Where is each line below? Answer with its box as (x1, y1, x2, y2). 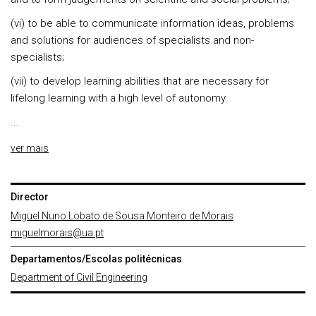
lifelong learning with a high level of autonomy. (11, 92, 228, 104)
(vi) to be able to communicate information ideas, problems (11, 17, 294, 30)
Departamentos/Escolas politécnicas (11, 253, 182, 265)
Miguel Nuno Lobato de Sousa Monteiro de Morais (11, 210, 233, 221)
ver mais (11, 142, 49, 154)
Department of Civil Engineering (11, 272, 147, 283)
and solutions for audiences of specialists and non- (11, 34, 254, 47)
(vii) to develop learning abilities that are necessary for (11, 75, 269, 87)
